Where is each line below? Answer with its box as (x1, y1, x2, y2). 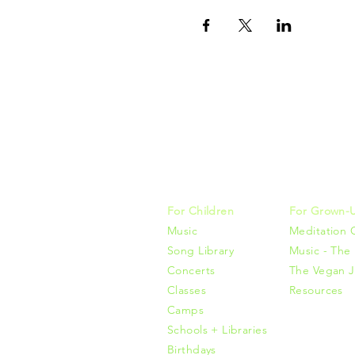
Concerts (167, 263, 216, 277)
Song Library (167, 243, 235, 258)
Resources (289, 283, 343, 297)
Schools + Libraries (167, 323, 267, 337)
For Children (167, 204, 235, 218)
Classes (167, 283, 206, 297)
